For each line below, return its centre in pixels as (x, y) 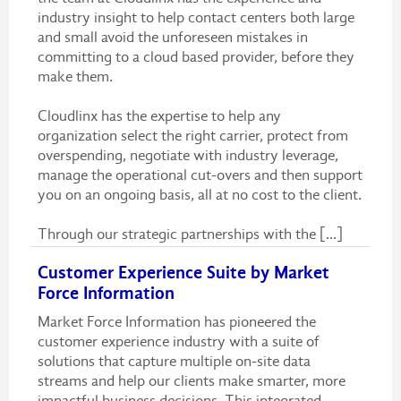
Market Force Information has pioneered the (176, 321)
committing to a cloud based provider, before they (196, 56)
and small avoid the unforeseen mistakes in (172, 37)
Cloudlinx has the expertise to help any (159, 115)
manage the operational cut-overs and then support (200, 175)
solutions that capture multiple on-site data (174, 361)
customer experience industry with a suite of (178, 341)
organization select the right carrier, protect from (192, 135)
